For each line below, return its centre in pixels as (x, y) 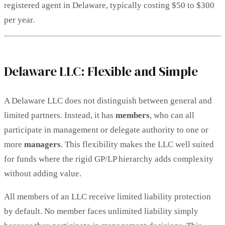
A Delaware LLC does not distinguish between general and (108, 100)
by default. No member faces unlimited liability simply (101, 211)
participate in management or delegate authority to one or (106, 130)
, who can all (172, 115)
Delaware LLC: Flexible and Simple (101, 71)
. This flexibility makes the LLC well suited (137, 144)
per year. (19, 20)
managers (42, 144)
